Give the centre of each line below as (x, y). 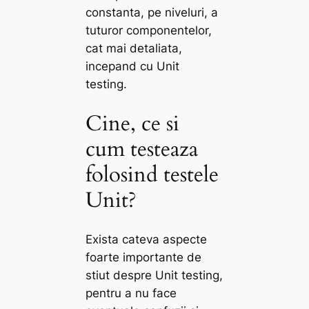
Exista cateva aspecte (147, 240)
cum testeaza (142, 149)
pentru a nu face (131, 293)
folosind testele (152, 174)
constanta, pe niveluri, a (152, 12)
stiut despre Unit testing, (154, 276)
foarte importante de (144, 258)
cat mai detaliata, (134, 48)
